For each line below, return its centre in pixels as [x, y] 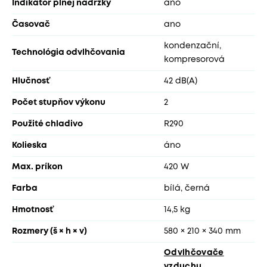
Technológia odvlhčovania [69, 52]
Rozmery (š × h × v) [49, 231]
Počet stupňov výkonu [59, 102]
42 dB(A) [181, 81]
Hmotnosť [33, 209]
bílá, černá [187, 188]
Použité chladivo [47, 124]
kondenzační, [193, 46]
